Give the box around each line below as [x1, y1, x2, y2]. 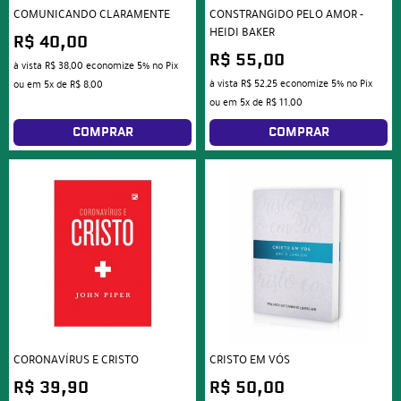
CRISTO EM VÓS [209, 351, 290, 370]
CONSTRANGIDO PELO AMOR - [209, 5, 363, 24]
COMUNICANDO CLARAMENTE [13, 5, 170, 24]
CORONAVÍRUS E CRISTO [13, 351, 139, 370]
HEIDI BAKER [209, 23, 275, 42]
